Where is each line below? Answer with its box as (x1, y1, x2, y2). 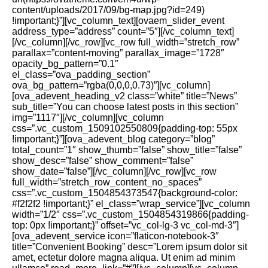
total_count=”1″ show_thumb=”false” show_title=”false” (12, 144, 242, 155)
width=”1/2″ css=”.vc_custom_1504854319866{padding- (12, 209, 249, 220)
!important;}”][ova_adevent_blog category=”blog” (12, 133, 215, 144)
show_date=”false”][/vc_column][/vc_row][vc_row (12, 166, 217, 176)
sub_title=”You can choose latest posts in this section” (12, 101, 238, 112)
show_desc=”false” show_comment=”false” (12, 155, 193, 166)
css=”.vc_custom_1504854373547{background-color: (12, 187, 237, 198)
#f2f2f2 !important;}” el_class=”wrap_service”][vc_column (12, 198, 250, 209)
